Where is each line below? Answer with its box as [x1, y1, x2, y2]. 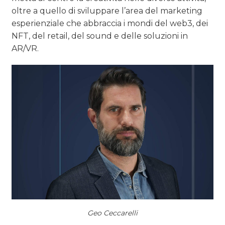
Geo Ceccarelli [87, 208, 138, 217]
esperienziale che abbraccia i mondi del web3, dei [12, 19, 208, 29]
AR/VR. [12, 44, 39, 54]
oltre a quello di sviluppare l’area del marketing [12, 6, 203, 16]
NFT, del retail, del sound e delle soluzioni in [12, 31, 188, 41]
